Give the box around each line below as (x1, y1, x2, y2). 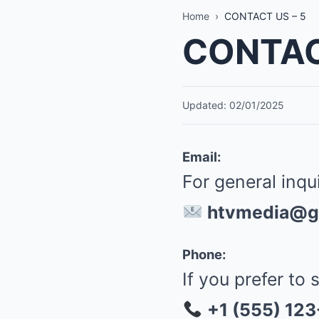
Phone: (182, 246, 226, 262)
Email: (182, 149, 221, 164)
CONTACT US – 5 (224, 10, 306, 22)
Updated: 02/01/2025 (182, 99, 284, 111)
